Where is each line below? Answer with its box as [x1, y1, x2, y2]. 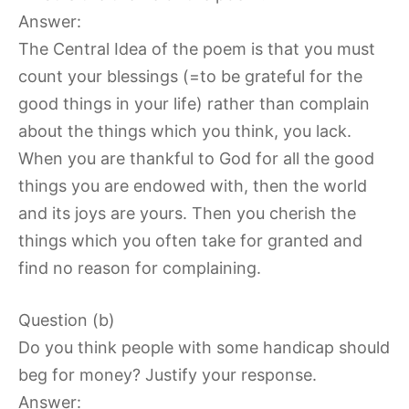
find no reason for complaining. [18, 258, 261, 278]
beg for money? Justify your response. [18, 365, 317, 385]
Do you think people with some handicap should [18, 338, 390, 358]
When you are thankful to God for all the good [18, 149, 374, 169]
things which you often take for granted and [18, 231, 362, 251]
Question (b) [18, 310, 115, 330]
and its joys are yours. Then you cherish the [18, 204, 356, 224]
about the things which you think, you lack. [18, 121, 351, 142]
